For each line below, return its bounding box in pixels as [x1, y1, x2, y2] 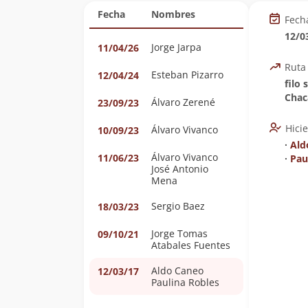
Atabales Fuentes [151, 239, 230, 252]
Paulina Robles [151, 276, 219, 289]
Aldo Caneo [151, 264, 203, 277]
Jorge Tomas [151, 227, 208, 240]
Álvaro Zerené [151, 96, 215, 109]
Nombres [151, 8, 195, 21]
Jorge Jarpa [151, 41, 201, 54]
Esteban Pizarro [191, 68, 223, 81]
